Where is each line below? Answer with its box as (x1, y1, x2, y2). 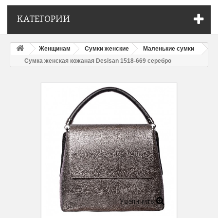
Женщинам (39, 45, 71, 53)
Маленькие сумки (143, 45, 194, 53)
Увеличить (120, 198, 154, 206)
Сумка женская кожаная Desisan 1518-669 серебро (24, 57, 171, 65)
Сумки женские (85, 45, 129, 53)
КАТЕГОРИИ (17, 14, 70, 25)
